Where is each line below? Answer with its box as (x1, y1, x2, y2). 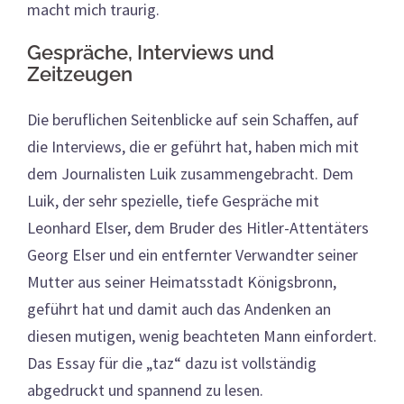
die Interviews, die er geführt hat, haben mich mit (27, 135, 359, 157)
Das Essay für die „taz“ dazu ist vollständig (27, 352, 317, 373)
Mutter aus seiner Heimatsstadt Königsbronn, (27, 271, 336, 292)
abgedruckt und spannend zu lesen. (27, 379, 263, 400)
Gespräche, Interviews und (27, 40, 274, 64)
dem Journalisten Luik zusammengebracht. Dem (27, 162, 353, 184)
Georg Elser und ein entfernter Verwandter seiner (27, 243, 358, 265)
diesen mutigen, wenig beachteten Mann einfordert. (27, 325, 377, 346)
